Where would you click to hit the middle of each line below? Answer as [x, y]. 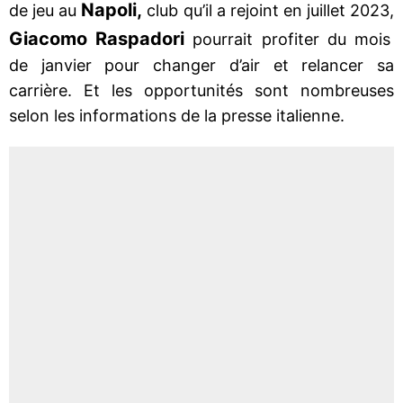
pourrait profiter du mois [287, 39]
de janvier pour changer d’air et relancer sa [201, 65]
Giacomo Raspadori [97, 38]
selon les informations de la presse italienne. [177, 115]
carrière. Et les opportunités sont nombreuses [201, 90]
